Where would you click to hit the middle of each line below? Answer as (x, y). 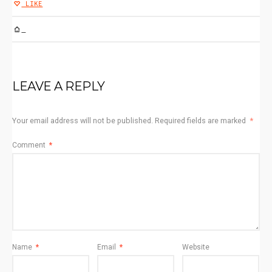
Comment (30, 145)
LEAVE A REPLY (59, 86)
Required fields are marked (201, 121)
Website (195, 247)
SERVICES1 (56, 29)
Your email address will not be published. (83, 121)
